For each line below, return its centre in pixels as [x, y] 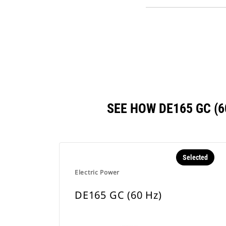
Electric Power [97, 172]
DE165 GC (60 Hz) [118, 195]
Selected [195, 157]
